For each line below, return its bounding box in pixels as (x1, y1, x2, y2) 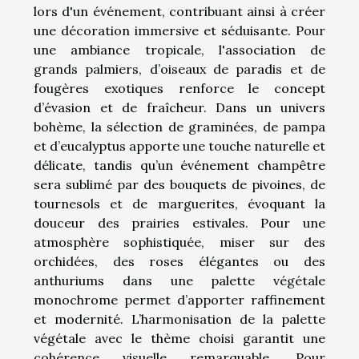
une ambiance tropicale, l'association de (34, 41, 325, 58)
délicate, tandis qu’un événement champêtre (34, 156, 325, 173)
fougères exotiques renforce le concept (34, 79, 325, 96)
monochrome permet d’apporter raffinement (34, 291, 325, 308)
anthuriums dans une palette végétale (34, 272, 325, 288)
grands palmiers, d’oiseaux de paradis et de (34, 60, 325, 77)
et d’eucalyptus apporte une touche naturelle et (34, 137, 325, 154)
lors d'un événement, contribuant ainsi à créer (34, 2, 325, 19)
